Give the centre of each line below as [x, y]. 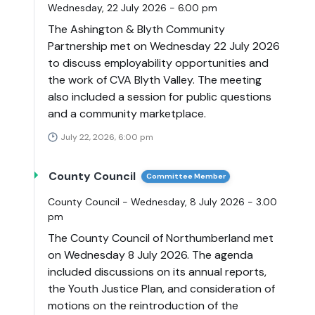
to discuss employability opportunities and [158, 63]
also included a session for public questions [160, 97]
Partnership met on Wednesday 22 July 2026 [164, 46]
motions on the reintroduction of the [143, 306]
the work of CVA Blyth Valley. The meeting [155, 80]
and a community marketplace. [127, 114]
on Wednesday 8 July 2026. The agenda [150, 255]
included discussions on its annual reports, [157, 272]
